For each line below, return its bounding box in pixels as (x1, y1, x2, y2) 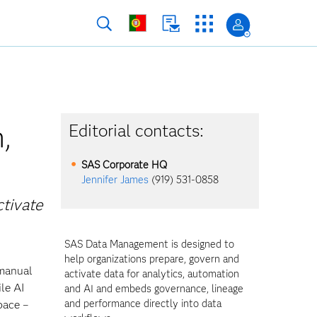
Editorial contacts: (69, 120, 204, 141)
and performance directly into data (64, 297, 221, 310)
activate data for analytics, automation (64, 267, 239, 280)
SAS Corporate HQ (81, 158, 168, 171)
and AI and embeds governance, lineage (64, 282, 243, 295)
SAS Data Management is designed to (64, 238, 234, 250)
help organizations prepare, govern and (64, 253, 239, 265)
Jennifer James (81, 173, 149, 186)
